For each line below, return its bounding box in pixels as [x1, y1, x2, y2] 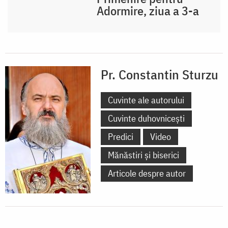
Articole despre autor [108, 167, 186, 179]
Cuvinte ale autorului [108, 94, 184, 106]
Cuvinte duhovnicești [108, 112, 185, 124]
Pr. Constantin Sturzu [101, 65, 218, 83]
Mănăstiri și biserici [108, 149, 179, 161]
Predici [108, 130, 133, 142]
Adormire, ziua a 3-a [97, 2, 199, 19]
